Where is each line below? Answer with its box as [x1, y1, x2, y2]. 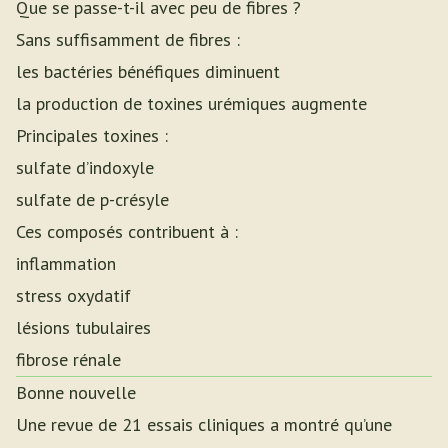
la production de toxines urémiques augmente [16, 92, 367, 115]
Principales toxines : [16, 124, 168, 147]
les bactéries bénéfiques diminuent [16, 60, 280, 83]
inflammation [16, 252, 116, 275]
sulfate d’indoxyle [16, 156, 154, 179]
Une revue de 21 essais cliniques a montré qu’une [16, 413, 392, 436]
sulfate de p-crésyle [16, 188, 169, 211]
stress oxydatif [16, 284, 131, 307]
